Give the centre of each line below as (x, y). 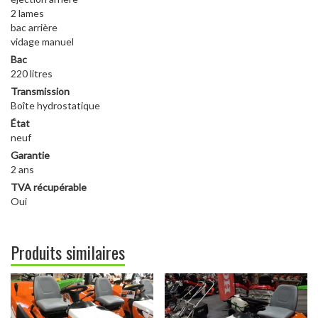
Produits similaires (68, 252)
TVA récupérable (49, 187)
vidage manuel (42, 42)
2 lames (27, 13)
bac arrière (34, 28)
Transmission (40, 92)
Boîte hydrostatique (55, 106)
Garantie (30, 155)
